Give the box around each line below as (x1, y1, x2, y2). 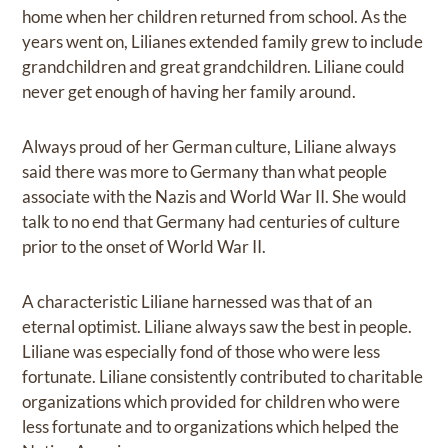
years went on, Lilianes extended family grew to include (22, 31, 424, 53)
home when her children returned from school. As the (22, 6, 408, 28)
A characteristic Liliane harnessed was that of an (22, 291, 373, 313)
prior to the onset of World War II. (22, 236, 267, 258)
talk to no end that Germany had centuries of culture (22, 211, 401, 233)
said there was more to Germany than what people (22, 161, 388, 183)
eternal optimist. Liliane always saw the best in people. (22, 316, 413, 338)
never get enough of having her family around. (22, 81, 357, 103)
